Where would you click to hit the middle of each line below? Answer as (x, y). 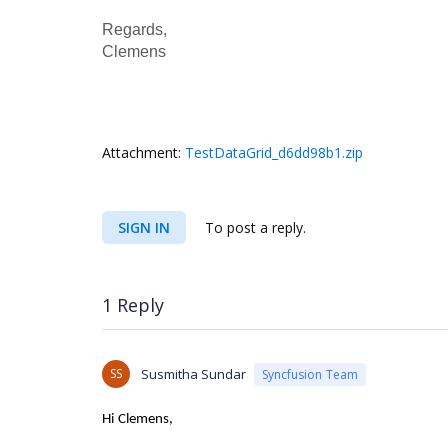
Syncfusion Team (310, 374)
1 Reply (133, 305)
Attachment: (143, 152)
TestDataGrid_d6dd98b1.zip (274, 152)
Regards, (134, 29)
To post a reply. (253, 227)
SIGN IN (144, 227)
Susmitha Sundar (193, 374)
